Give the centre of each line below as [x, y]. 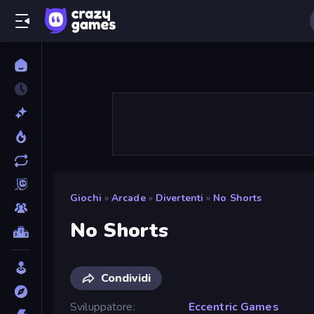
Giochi [86, 198]
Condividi [126, 278]
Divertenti [179, 198]
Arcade [128, 198]
